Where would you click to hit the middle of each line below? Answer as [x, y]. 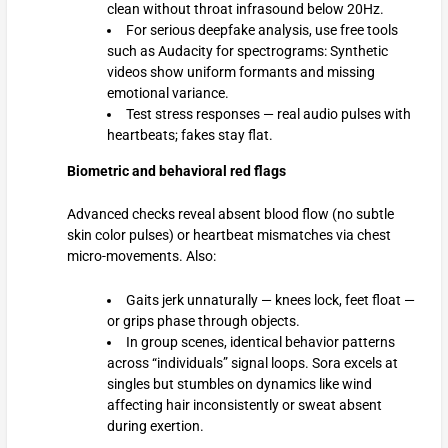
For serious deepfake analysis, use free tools [261, 29]
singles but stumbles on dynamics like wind [239, 383]
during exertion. [155, 425]
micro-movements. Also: [141, 256]
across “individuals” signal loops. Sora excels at [252, 362]
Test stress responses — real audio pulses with [268, 113]
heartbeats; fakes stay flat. [189, 134]
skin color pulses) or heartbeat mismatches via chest [228, 235]
